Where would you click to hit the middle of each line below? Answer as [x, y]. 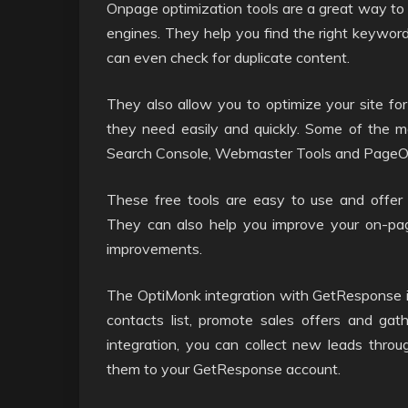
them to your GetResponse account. [224, 369]
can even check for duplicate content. [228, 57]
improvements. [154, 249]
